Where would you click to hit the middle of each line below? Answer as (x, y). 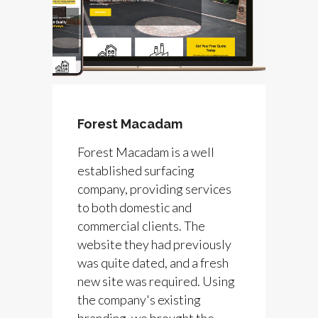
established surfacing (136, 170)
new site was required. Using (156, 281)
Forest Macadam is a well (146, 152)
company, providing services (154, 188)
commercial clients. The (141, 225)
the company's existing (139, 299)
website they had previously (154, 244)
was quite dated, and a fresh (153, 262)
